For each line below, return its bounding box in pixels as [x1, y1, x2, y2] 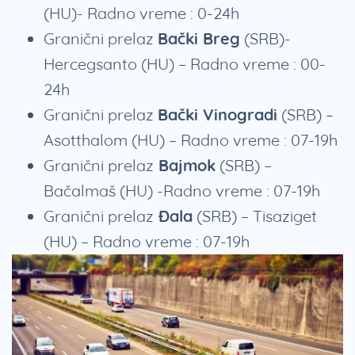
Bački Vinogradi [158, 105, 277, 125]
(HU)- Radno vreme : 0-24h [44, 3, 239, 24]
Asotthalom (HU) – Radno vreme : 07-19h [44, 130, 342, 151]
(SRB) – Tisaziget [193, 206, 317, 227]
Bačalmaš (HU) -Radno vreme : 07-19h [44, 181, 320, 201]
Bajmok [154, 155, 216, 176]
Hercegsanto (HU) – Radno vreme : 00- [44, 54, 326, 74]
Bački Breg [158, 29, 240, 49]
